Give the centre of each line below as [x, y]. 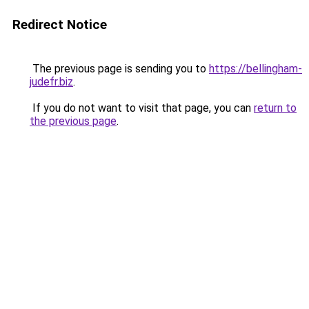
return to [275, 108]
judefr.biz [51, 82]
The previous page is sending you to [119, 69]
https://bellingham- [256, 69]
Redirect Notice [60, 24]
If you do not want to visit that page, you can [142, 108]
